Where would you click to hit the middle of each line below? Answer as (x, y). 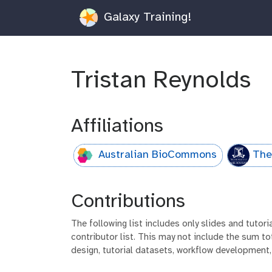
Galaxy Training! (145, 17)
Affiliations (117, 126)
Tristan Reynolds (164, 80)
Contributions (128, 202)
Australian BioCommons (158, 155)
